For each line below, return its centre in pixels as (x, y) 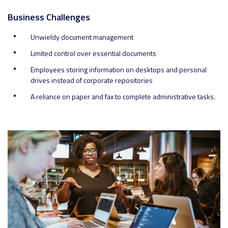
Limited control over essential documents (93, 53)
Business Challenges (49, 17)
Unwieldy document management (82, 37)
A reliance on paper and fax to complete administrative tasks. (123, 97)
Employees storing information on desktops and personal (119, 70)
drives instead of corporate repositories (92, 80)
